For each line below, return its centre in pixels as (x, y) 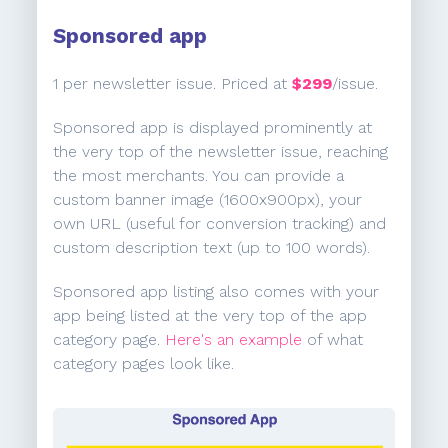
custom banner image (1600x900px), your (208, 200)
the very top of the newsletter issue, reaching (221, 152)
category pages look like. (144, 364)
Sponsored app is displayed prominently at (213, 128)
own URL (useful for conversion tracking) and (220, 224)
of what (333, 340)
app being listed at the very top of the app (210, 316)
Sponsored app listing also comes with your (216, 292)
